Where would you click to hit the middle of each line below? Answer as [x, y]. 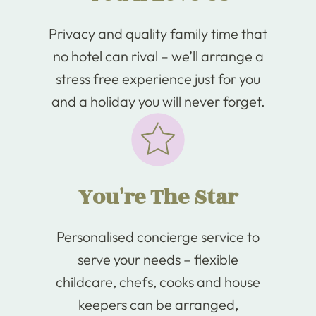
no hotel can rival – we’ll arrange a [158, 56]
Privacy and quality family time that [158, 34]
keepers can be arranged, [158, 304]
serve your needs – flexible [158, 259]
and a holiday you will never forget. [158, 101]
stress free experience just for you [158, 79]
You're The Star [158, 197]
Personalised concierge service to [158, 237]
